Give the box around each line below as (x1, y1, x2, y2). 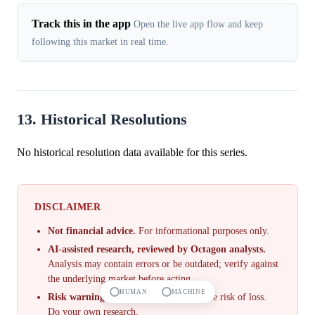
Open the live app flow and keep (134, 18, 263, 30)
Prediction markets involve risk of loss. (108, 291, 267, 302)
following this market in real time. (32, 36, 169, 48)
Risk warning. (48, 291, 108, 302)
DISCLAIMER (34, 201, 101, 213)
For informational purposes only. (136, 226, 270, 237)
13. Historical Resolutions (17, 111, 187, 129)
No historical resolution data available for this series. (17, 146, 247, 159)
